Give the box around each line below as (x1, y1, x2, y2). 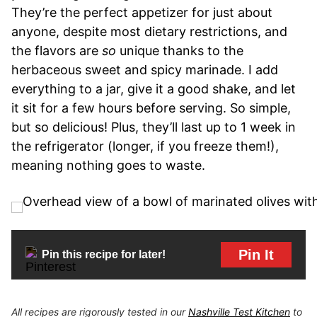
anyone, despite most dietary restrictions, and (11, 23, 287, 39)
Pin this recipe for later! (42, 248, 166, 261)
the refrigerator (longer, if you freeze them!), (11, 138, 279, 154)
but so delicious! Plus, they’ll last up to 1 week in (11, 119, 296, 134)
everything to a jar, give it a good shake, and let (11, 81, 296, 96)
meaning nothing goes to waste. (11, 157, 205, 173)
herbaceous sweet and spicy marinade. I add (11, 62, 278, 77)
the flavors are (11, 42, 102, 58)
